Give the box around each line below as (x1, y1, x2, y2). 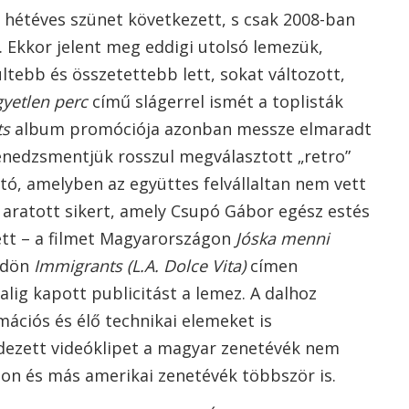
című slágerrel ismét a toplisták (88, 90, 343, 112)
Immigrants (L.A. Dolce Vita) (34, 255, 246, 277)
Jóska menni (236, 227, 330, 249)
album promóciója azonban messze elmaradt (10, 118, 372, 140)
